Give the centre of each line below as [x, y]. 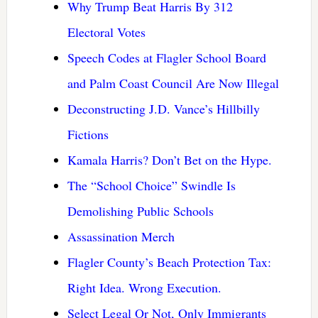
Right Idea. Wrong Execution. [144, 287]
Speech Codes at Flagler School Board [166, 57]
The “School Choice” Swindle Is [151, 185]
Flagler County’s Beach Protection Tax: [169, 262]
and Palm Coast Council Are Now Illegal [173, 83]
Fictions [88, 134]
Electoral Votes [106, 32]
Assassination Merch [121, 236]
